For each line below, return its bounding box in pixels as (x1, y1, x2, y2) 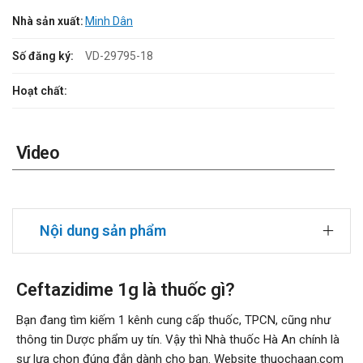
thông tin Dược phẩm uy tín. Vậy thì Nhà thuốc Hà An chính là (16, 332, 340, 348)
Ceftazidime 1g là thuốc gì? (16, 280, 235, 301)
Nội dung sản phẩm (40, 222, 166, 240)
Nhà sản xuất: (12, 15, 83, 28)
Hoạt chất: (12, 84, 67, 98)
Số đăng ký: (12, 49, 74, 63)
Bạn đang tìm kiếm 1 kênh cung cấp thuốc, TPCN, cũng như (16, 313, 331, 328)
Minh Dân (85, 15, 133, 28)
